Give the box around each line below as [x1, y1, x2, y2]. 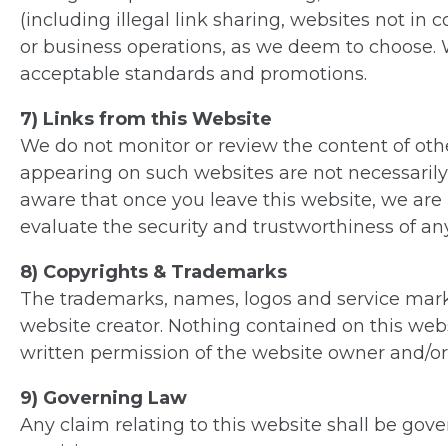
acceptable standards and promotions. [20, 63, 367, 86]
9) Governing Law [20, 387, 187, 410]
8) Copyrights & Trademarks [20, 261, 287, 284]
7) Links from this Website [20, 108, 272, 131]
